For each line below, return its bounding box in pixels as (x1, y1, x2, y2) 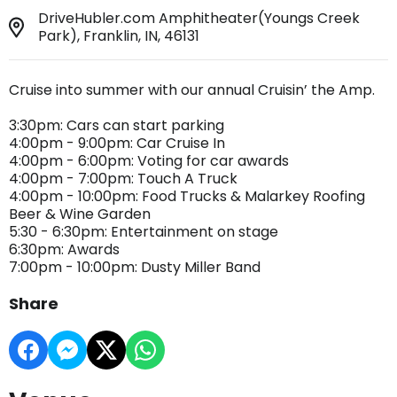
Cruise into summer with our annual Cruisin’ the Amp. (9, 80, 375, 100)
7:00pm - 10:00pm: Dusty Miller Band (9, 257, 261, 277)
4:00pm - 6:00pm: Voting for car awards (9, 151, 289, 171)
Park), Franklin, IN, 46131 (38, 26, 200, 46)
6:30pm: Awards (9, 239, 120, 260)
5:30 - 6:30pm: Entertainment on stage (9, 222, 278, 242)
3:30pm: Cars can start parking (9, 115, 224, 136)
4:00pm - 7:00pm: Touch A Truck (9, 168, 237, 189)
